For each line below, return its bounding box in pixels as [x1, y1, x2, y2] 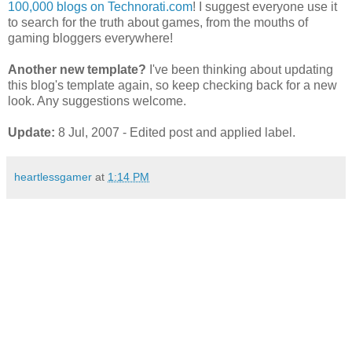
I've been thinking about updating [146, 62, 333, 76]
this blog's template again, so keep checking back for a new [8, 78, 337, 92]
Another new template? [8, 62, 146, 76]
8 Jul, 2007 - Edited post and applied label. [55, 125, 295, 139]
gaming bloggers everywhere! [8, 31, 173, 45]
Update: [8, 125, 55, 139]
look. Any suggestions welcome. [8, 93, 186, 108]
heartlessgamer [14, 170, 92, 183]
